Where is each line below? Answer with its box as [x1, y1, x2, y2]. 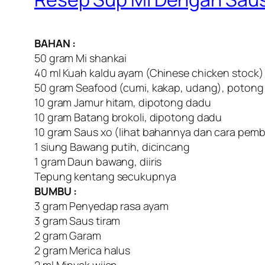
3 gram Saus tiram [34, 214, 121, 228]
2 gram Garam [34, 228, 101, 243]
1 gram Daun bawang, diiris [34, 154, 162, 169]
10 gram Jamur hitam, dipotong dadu [34, 95, 211, 110]
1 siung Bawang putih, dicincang [34, 140, 190, 154]
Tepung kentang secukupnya [34, 169, 176, 184]
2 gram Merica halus [34, 243, 131, 258]
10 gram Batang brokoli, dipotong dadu [34, 110, 222, 125]
